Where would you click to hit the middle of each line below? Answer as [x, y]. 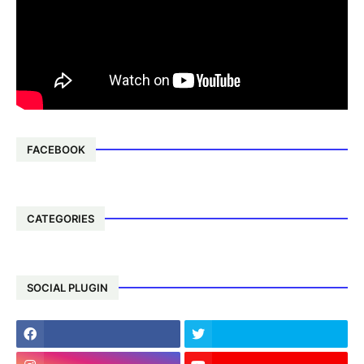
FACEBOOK [56, 149]
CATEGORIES [61, 218]
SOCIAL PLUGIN [67, 287]
